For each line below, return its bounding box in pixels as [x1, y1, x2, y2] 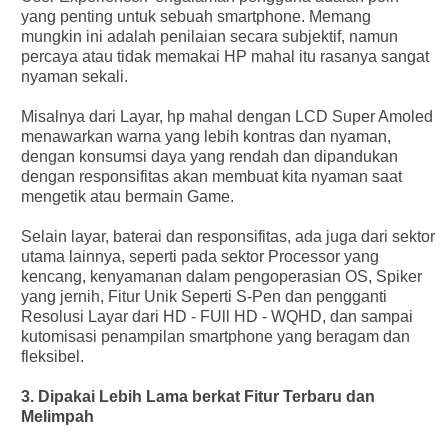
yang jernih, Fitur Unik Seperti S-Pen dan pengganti [20, 287, 387, 305]
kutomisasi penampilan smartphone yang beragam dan [20, 327, 410, 345]
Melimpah [20, 407, 94, 425]
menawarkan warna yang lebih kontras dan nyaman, [20, 127, 391, 145]
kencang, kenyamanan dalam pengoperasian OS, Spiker [20, 267, 422, 285]
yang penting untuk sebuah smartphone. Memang [20, 7, 371, 25]
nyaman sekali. [20, 67, 128, 85]
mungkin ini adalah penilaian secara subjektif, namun [20, 27, 398, 45]
